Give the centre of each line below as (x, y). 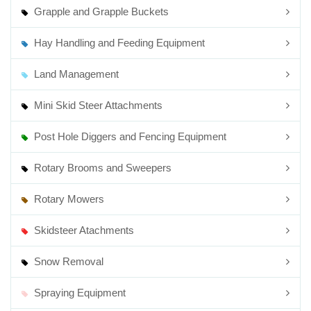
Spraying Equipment (79, 293)
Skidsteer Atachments (83, 230)
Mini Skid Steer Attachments (97, 105)
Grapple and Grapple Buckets (100, 11)
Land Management (75, 74)
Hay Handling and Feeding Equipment (118, 43)
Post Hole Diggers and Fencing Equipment (129, 136)
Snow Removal (68, 261)
